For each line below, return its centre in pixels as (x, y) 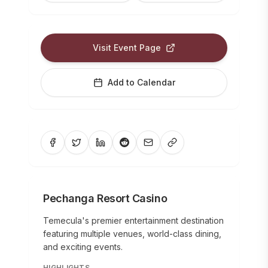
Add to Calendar (141, 82)
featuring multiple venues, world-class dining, (132, 234)
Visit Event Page (127, 48)
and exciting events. (83, 247)
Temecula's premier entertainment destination (133, 220)
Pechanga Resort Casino (105, 198)
